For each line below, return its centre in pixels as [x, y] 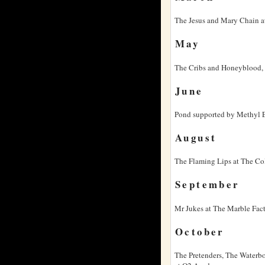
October [200, 231]
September [208, 185]
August [196, 137]
